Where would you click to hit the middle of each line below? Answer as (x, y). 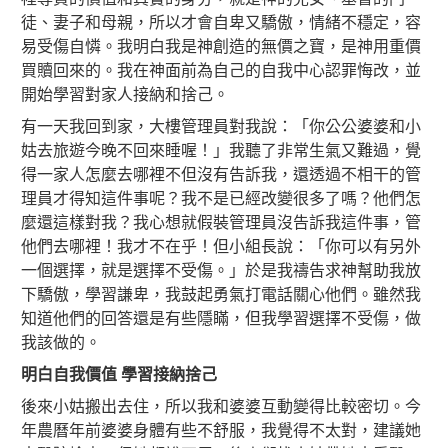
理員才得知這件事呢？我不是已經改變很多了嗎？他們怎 (221, 198)
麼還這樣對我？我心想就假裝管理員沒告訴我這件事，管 (221, 222)
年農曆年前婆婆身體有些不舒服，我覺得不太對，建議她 (221, 430)
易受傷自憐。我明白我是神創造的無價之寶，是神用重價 (221, 46)
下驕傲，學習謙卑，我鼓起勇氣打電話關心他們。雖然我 (221, 294)
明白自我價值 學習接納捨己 (119, 374)
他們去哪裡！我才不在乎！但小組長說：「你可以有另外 (221, 246)
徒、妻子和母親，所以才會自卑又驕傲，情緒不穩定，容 (221, 22)
